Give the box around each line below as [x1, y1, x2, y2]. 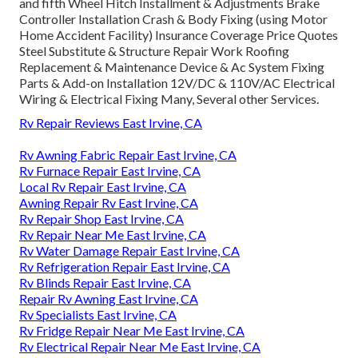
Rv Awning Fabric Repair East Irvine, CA [19, 146, 237, 162]
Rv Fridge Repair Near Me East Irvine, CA [19, 322, 245, 338]
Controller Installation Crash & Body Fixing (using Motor [19, 10, 328, 26]
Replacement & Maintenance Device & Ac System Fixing [19, 58, 324, 74]
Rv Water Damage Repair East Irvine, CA [19, 242, 240, 258]
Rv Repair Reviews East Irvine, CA [19, 114, 202, 130]
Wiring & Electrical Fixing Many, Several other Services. [19, 90, 319, 106]
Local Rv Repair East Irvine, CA [19, 178, 186, 194]
